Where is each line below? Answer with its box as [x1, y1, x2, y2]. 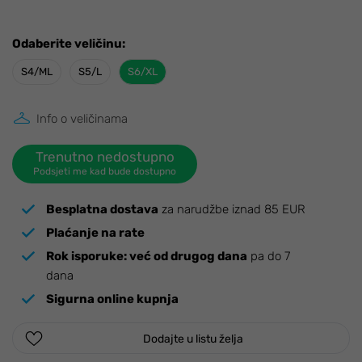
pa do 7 [247, 249, 290, 264]
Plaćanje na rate [46, 225, 145, 241]
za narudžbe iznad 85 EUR [158, 202, 305, 217]
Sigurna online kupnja [46, 292, 179, 307]
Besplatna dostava [46, 202, 158, 217]
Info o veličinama [36, 112, 128, 127]
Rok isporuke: [46, 249, 127, 264]
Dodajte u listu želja [143, 332, 243, 347]
